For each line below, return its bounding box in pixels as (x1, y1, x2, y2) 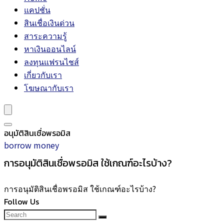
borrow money (4, 139, 59, 151)
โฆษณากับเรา (24, 81, 73, 93)
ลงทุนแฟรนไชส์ (24, 55, 79, 67)
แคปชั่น (24, 3, 50, 15)
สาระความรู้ (24, 29, 67, 41)
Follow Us (4, 195, 39, 207)
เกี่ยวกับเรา (24, 68, 62, 80)
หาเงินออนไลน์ (24, 42, 76, 54)
